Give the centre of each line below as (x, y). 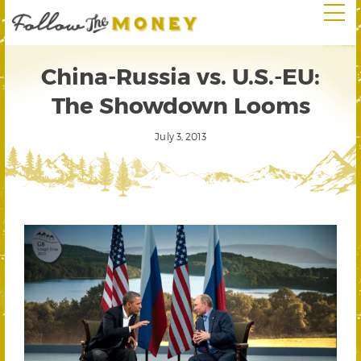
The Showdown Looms (180, 104)
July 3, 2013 (180, 136)
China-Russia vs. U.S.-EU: (180, 75)
